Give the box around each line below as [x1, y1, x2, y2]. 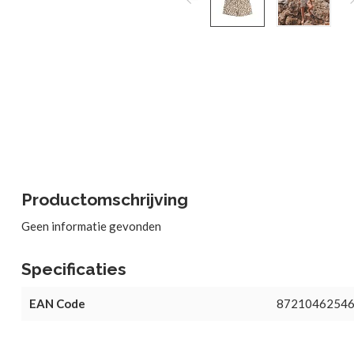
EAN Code [29, 296, 85, 311]
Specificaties [21, 259, 126, 279]
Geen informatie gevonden [21, 219, 161, 233]
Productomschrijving [21, 190, 188, 209]
